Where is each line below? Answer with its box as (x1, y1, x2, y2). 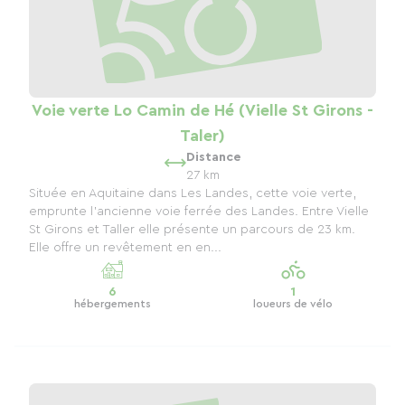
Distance (186, 151, 240, 165)
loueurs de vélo (253, 298, 333, 310)
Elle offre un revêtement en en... (29, 241, 221, 255)
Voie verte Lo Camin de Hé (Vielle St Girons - (32, 102, 373, 119)
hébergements (73, 298, 151, 310)
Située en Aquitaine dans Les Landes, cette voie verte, (29, 187, 356, 201)
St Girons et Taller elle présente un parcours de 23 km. (29, 223, 355, 237)
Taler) (180, 127, 225, 145)
